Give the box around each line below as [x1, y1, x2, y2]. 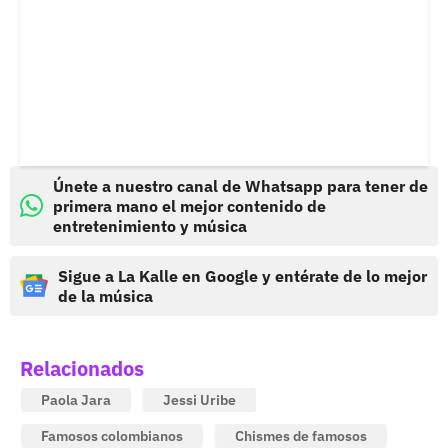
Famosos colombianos [41, 426, 183, 445]
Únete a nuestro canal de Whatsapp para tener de [53, 175, 428, 196]
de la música [58, 285, 153, 306]
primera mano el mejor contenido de [53, 195, 326, 216]
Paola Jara [41, 390, 111, 409]
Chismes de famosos [235, 426, 367, 445]
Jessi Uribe [163, 390, 236, 409]
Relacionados [20, 354, 144, 382]
